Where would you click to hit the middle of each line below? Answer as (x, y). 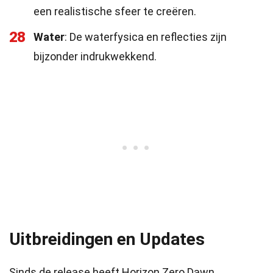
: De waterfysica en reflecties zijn (146, 37)
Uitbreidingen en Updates (107, 239)
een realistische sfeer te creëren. (115, 11)
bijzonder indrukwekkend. (95, 56)
